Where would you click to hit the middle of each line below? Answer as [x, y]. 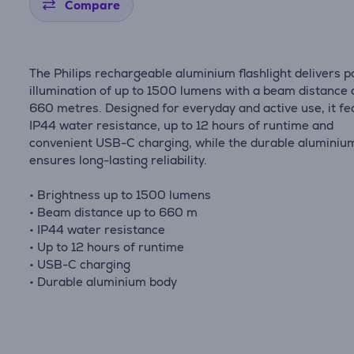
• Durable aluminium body [104, 282]
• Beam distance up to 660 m [114, 212]
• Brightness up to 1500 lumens [121, 195]
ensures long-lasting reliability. [119, 160]
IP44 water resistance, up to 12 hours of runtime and [182, 125]
